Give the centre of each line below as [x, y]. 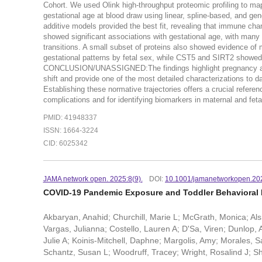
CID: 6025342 [65, 143]
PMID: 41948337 [70, 118]
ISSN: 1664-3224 [70, 131]
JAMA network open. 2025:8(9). [93, 179]
